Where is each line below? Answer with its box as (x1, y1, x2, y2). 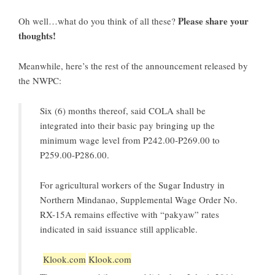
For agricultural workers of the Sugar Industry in (40, 179, 225, 192)
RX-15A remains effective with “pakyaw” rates (40, 208, 219, 221)
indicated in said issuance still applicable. (40, 223, 198, 236)
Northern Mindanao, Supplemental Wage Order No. (40, 193, 238, 206)
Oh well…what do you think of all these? (18, 15, 178, 28)
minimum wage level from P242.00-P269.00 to (40, 134, 220, 147)
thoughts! (18, 29, 56, 43)
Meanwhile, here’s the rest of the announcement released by (18, 60, 248, 72)
